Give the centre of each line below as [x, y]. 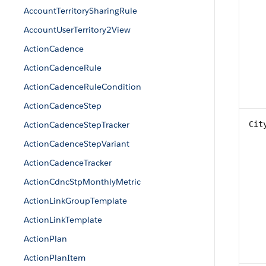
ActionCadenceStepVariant [77, 144]
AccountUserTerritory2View [77, 30]
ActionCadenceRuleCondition [83, 87]
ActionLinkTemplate [63, 220]
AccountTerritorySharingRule [80, 11]
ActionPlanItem [55, 258]
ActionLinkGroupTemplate [75, 201]
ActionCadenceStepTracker [77, 125]
